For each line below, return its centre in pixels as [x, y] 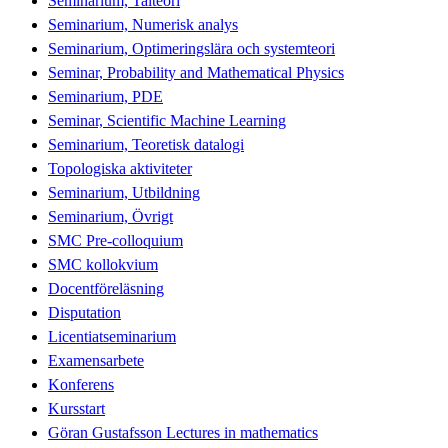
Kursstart [76, 408]
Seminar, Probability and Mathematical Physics [196, 72]
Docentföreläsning [106, 288]
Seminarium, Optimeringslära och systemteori [191, 48]
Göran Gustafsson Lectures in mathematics [183, 432]
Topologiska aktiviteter [120, 168]
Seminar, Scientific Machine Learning [167, 120]
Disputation [84, 312]
